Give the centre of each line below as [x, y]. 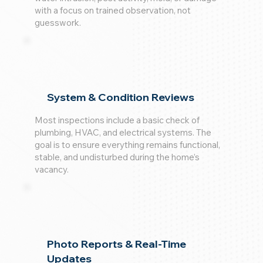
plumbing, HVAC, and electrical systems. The [123, 133]
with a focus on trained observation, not [112, 11]
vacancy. [51, 170]
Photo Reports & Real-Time [117, 244]
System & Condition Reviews [121, 97]
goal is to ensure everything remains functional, [127, 145]
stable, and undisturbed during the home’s [117, 157]
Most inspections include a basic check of [117, 120]
